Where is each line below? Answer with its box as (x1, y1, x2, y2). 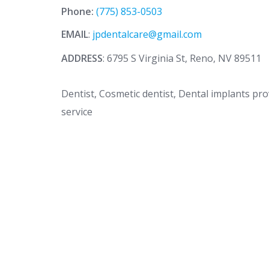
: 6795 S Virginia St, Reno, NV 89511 (103, 52, 261, 65)
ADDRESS (61, 52, 103, 65)
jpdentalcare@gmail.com (92, 28, 202, 41)
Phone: (61, 5, 96, 18)
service (61, 105, 92, 118)
